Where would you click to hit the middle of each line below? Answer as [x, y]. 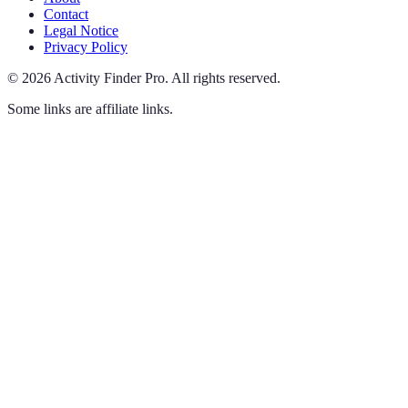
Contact [66, 15]
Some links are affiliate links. [90, 109]
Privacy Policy [86, 47]
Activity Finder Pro [109, 78]
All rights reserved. [226, 78]
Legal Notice [81, 31]
